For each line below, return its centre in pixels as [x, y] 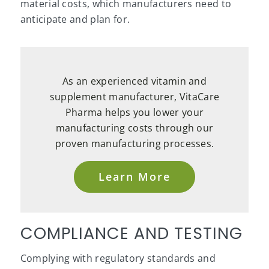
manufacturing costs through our [134, 128]
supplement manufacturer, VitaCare [134, 96]
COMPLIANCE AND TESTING [131, 234]
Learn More [134, 177]
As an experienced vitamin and [134, 81]
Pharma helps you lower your [134, 112]
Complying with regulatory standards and [118, 258]
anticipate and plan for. [75, 19]
